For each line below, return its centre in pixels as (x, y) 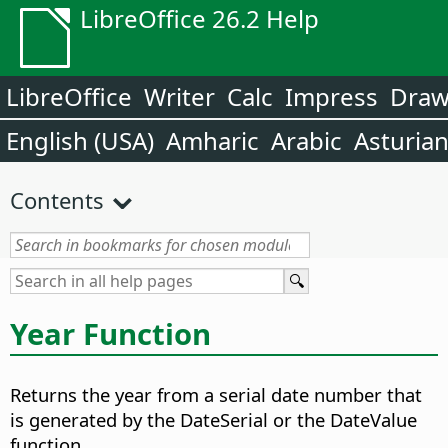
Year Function (110, 333)
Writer (179, 96)
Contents (57, 200)
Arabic (306, 140)
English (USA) (80, 140)
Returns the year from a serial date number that (216, 395)
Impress (331, 96)
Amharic (212, 140)
